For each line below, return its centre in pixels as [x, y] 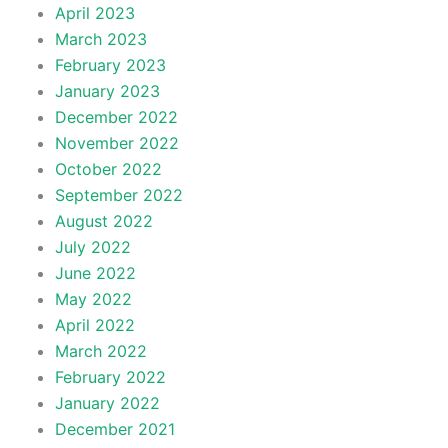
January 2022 [107, 402]
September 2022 [118, 194]
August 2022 [103, 220]
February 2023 [110, 64]
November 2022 [116, 142]
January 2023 [107, 90]
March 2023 [100, 38]
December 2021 [114, 428]
